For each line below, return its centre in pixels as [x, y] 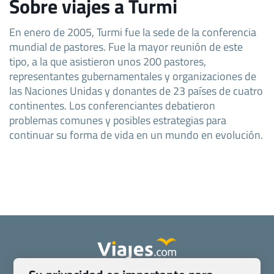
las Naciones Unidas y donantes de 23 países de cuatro [136, 90]
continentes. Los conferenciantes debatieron [112, 105]
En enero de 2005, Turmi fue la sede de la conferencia [133, 31]
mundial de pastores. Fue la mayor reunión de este [126, 46]
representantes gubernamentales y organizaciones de [133, 76]
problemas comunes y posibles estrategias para [118, 120]
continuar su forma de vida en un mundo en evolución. [136, 134]
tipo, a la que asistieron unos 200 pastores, [108, 61]
